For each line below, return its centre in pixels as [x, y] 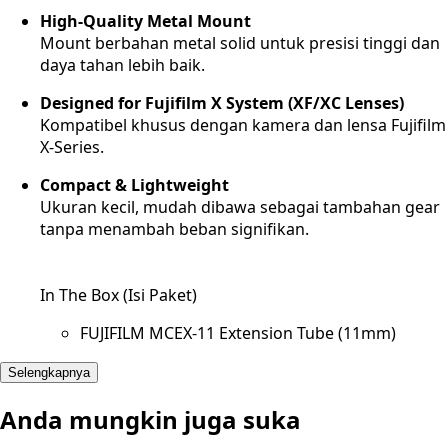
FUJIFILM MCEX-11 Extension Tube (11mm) [238, 333]
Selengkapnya [49, 373]
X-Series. [72, 147]
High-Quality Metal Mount [145, 21]
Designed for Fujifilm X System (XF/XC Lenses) [222, 103]
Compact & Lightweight [134, 185]
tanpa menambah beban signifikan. [174, 229]
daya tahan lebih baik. [122, 65]
